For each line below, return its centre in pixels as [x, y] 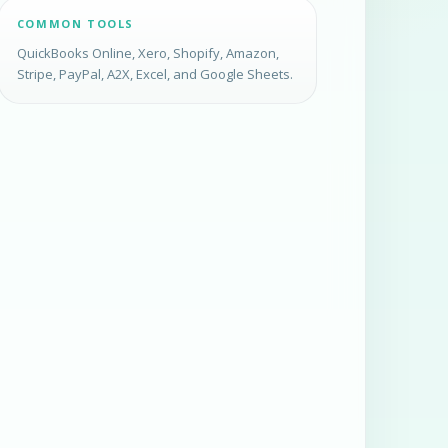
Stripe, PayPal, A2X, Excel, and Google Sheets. [154, 74]
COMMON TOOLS [75, 24]
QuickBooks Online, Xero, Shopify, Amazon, [147, 53]
